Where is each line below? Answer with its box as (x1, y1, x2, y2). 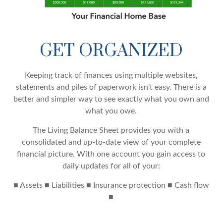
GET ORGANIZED (39, 40, 183, 62)
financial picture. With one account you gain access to (17, 150, 205, 158)
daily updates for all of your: (62, 162, 160, 170)
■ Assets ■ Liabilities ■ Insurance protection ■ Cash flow (13, 181, 209, 189)
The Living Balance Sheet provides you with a (33, 126, 189, 134)
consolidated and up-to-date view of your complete (21, 138, 201, 146)
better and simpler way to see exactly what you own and (13, 95, 209, 103)
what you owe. (85, 107, 137, 115)
